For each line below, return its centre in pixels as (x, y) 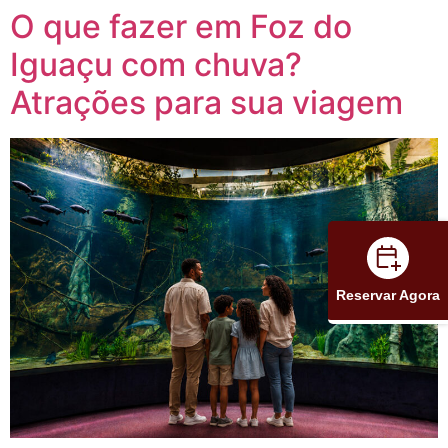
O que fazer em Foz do (181, 26)
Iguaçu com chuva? (156, 64)
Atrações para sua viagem (206, 102)
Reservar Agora (388, 294)
